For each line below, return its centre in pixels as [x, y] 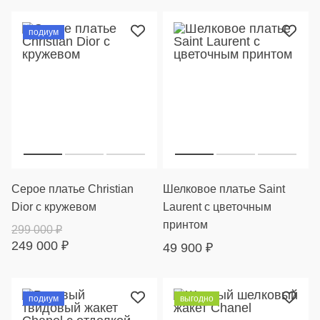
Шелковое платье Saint [224, 189]
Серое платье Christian [72, 189]
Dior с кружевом [54, 207]
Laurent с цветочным [217, 207]
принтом [185, 225]
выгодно [197, 299]
